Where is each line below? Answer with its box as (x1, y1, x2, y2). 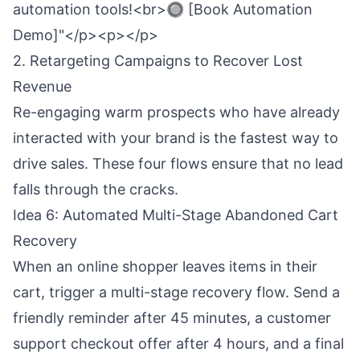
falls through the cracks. (13, 181, 178, 198)
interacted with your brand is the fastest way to (13, 129, 338, 146)
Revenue (13, 78, 72, 95)
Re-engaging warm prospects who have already (13, 104, 340, 121)
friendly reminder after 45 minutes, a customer (13, 309, 331, 326)
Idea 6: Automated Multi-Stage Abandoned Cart (13, 207, 338, 223)
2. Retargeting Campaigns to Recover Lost (13, 52, 303, 69)
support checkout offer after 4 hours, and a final (13, 335, 344, 352)
